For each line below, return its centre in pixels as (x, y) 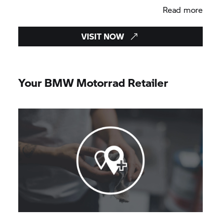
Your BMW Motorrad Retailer (93, 82)
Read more (183, 9)
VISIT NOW (103, 36)
